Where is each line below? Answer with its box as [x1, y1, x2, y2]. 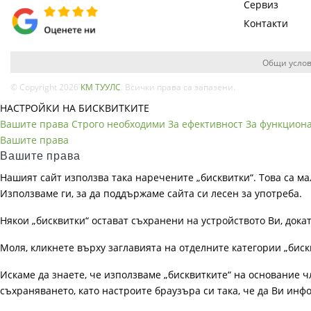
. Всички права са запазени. [121, 81, 235, 92]
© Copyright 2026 [10, 81, 81, 92]
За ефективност [168, 117, 243, 131]
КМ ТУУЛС [81, 81, 121, 92]
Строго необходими [72, 117, 165, 131]
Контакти [244, 17, 288, 30]
